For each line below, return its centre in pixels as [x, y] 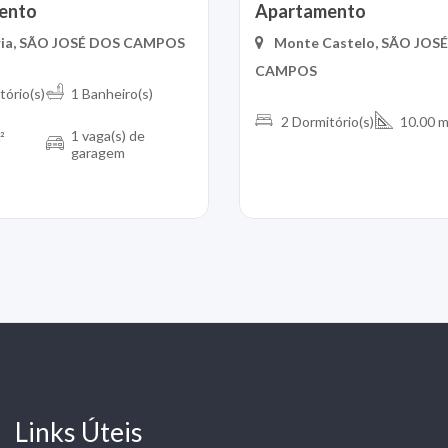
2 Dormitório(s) [327, 121]
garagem [98, 153]
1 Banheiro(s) [112, 93]
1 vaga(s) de [108, 136]
